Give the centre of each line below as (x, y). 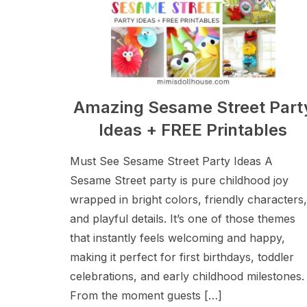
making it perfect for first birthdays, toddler (182, 257)
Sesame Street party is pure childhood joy (179, 180)
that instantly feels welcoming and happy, (177, 238)
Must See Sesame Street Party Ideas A (171, 161)
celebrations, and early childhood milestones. (187, 276)
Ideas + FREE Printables (193, 130)
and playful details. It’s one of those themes (183, 219)
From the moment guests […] (146, 295)
